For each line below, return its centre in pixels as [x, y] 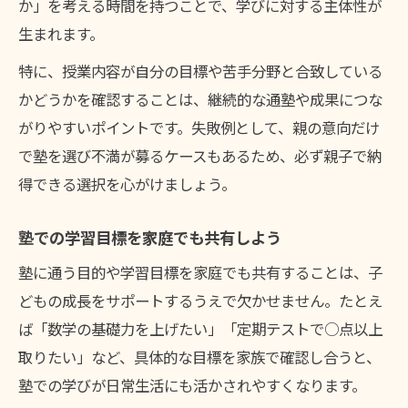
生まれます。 [61, 34]
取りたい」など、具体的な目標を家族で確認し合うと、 [199, 357]
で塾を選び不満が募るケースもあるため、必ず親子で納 [200, 156]
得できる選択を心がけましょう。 [127, 184]
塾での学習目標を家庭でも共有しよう [150, 238]
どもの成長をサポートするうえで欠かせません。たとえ [200, 301]
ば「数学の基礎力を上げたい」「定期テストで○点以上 [200, 329]
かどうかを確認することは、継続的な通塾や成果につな [200, 100]
